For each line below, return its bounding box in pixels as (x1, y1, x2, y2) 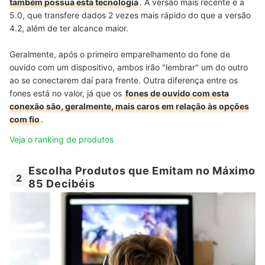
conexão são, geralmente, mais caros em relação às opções (9, 101, 249, 111)
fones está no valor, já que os (9, 88, 124, 98)
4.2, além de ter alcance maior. (9, 22, 128, 33)
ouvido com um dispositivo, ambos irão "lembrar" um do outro (9, 62, 248, 72)
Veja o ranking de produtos (9, 134, 114, 144)
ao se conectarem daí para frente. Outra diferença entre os (9, 75, 238, 85)
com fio (9, 114, 40, 124)
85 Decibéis (28, 177, 95, 190)
